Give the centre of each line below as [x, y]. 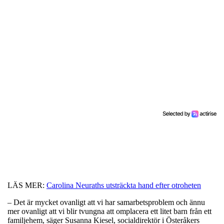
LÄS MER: [27, 185]
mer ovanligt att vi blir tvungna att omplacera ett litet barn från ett [109, 211]
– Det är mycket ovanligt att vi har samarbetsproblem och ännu [106, 202]
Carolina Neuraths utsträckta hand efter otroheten [124, 185]
